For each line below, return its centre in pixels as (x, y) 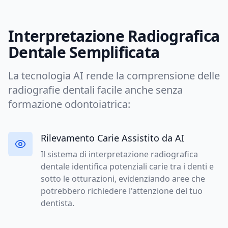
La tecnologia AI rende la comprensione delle (114, 76)
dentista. (58, 203)
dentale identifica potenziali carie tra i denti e (127, 167)
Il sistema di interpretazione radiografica (119, 154)
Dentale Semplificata (84, 52)
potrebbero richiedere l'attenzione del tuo (122, 191)
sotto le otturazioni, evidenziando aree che (123, 179)
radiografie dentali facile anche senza (95, 90)
